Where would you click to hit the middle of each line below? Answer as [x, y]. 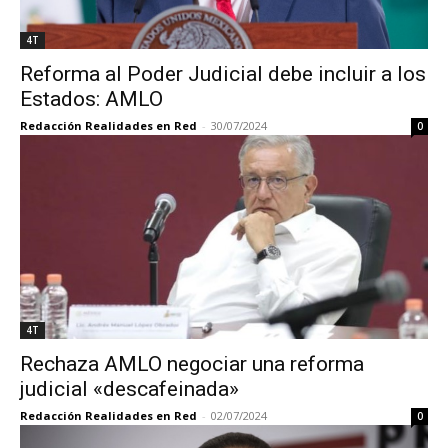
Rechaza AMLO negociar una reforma [192, 364]
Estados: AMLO [91, 99]
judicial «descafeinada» [129, 389]
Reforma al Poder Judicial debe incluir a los [223, 74]
